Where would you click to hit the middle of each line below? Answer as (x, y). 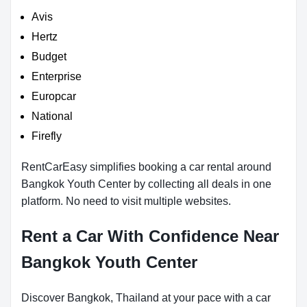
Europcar (54, 96)
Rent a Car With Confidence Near (150, 236)
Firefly (47, 136)
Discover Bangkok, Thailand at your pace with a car (146, 298)
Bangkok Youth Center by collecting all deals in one (146, 184)
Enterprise (57, 76)
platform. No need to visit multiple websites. (126, 201)
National (52, 116)
